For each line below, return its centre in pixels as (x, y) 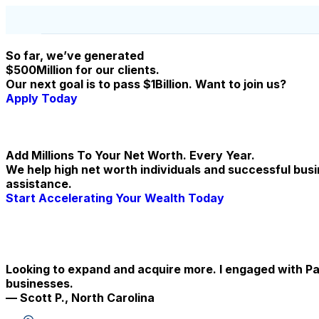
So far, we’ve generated (75, 56)
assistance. (39, 184)
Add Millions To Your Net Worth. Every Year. (130, 156)
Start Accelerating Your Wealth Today (115, 198)
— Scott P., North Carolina (80, 298)
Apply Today (42, 99)
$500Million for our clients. (83, 70)
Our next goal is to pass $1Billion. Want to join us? (146, 84)
